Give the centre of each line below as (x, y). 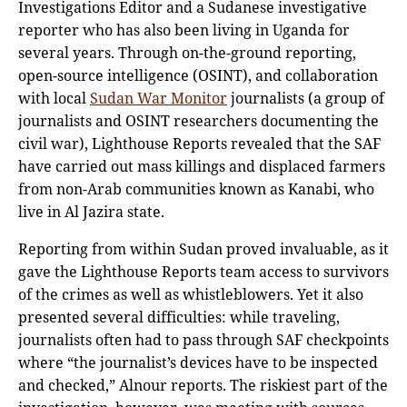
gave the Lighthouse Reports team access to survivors (203, 271)
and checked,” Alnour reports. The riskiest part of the (203, 385)
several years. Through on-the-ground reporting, (187, 52)
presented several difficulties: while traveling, (179, 317)
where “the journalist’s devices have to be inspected (198, 362)
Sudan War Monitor (159, 98)
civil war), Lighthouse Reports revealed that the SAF (199, 143)
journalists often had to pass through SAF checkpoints (203, 339)
